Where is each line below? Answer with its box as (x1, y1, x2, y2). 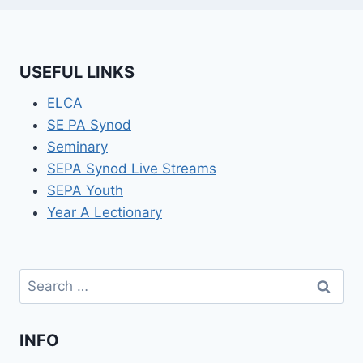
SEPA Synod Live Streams (47, 160, 216, 177)
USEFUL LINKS (19, 62, 135, 83)
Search (19, 270, 64, 287)
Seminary (47, 139, 108, 156)
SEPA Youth (47, 182, 123, 199)
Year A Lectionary (47, 204, 162, 221)
